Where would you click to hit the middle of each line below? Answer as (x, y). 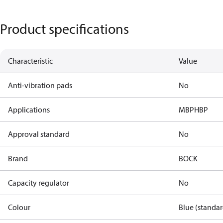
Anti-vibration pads (40, 85)
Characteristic (30, 61)
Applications (29, 110)
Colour (19, 207)
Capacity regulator (39, 183)
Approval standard (39, 134)
